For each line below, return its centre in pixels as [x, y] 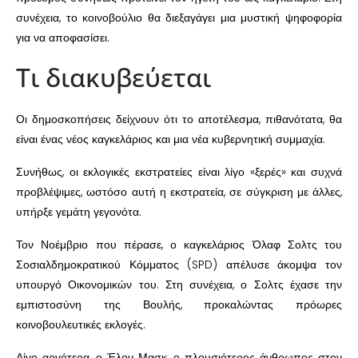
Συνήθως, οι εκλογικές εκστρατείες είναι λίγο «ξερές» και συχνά [179, 172]
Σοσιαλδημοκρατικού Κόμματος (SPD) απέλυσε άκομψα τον [179, 265]
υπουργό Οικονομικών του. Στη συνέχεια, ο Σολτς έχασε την [179, 285]
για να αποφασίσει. [63, 38]
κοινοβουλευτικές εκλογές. [81, 325]
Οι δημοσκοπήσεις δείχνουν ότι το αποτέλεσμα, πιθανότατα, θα [179, 119]
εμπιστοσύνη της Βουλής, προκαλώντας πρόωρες [179, 305]
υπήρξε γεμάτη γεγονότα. [79, 212]
